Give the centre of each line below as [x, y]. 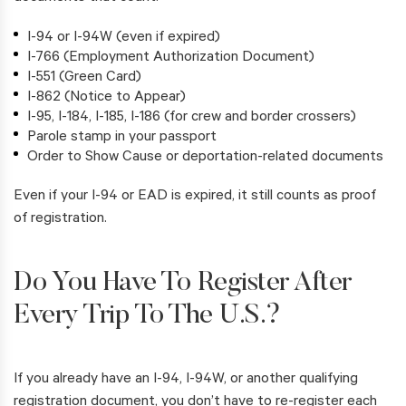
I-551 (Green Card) [84, 78]
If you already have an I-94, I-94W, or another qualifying [186, 380]
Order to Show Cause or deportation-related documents [205, 158]
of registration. [60, 220]
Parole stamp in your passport [122, 138]
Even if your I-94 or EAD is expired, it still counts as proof [195, 197]
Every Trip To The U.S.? [147, 317]
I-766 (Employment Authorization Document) [171, 58]
